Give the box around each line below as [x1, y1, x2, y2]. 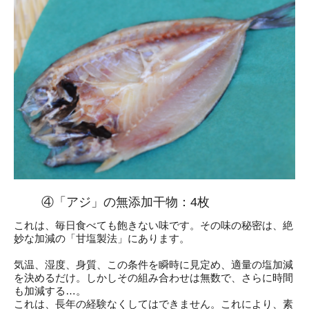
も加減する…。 [14, 284, 86, 297]
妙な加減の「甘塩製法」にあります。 [14, 232, 190, 244]
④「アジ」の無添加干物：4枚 [41, 195, 210, 209]
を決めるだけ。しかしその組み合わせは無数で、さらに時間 [14, 271, 293, 283]
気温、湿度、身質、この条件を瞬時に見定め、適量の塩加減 [14, 258, 293, 270]
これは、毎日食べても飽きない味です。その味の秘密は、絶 [14, 219, 293, 231]
